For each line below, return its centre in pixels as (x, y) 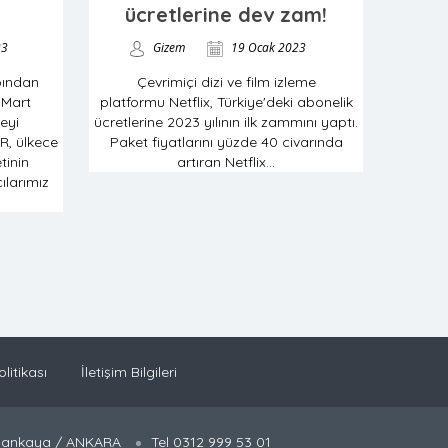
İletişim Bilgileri (128, 372)
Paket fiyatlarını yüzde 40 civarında (226, 142)
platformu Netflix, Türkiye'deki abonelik (226, 102)
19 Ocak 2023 (266, 47)
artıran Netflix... (226, 162)
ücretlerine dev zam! (226, 14)
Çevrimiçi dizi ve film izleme (226, 82)
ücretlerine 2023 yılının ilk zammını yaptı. (226, 122)
